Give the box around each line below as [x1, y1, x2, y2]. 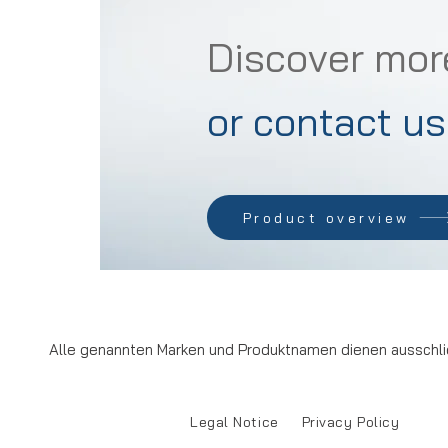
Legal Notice [190, 413, 279, 431]
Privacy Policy [301, 413, 400, 431]
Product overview [242, 208, 410, 227]
